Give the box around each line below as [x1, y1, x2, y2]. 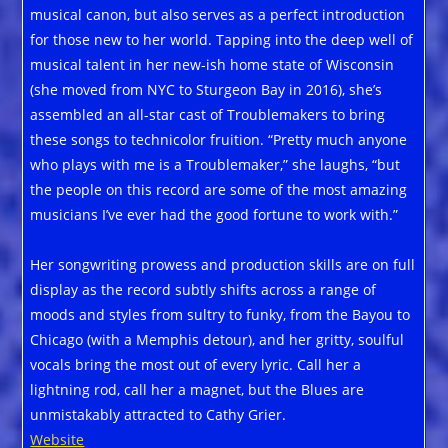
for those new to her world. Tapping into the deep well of [30, 29, 414, 49]
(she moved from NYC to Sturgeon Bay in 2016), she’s [30, 79, 383, 99]
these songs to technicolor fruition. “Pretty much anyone [30, 129, 408, 149]
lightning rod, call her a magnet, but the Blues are [30, 379, 365, 399]
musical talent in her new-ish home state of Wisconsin [30, 54, 395, 74]
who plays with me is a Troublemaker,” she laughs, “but [30, 154, 401, 174]
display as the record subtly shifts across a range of [30, 279, 377, 299]
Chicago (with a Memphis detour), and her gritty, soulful [30, 329, 405, 349]
